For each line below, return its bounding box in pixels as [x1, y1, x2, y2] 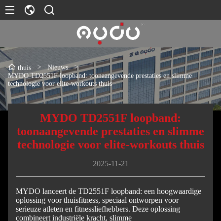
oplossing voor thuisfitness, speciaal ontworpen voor [16, 196, 179, 204]
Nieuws [47, 64, 68, 71]
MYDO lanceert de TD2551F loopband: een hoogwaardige [16, 187, 201, 195]
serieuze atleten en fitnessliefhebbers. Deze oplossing [16, 205, 180, 213]
